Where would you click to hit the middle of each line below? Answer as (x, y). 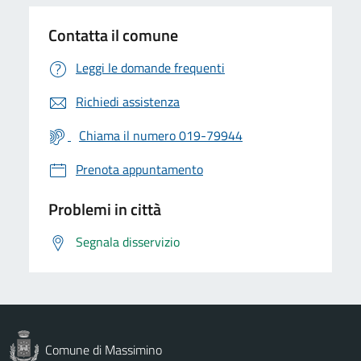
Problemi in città (105, 209)
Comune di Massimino (104, 349)
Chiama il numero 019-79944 (161, 135)
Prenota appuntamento (139, 169)
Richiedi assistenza (128, 101)
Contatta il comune (113, 35)
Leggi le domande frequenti (150, 67)
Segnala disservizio (128, 241)
